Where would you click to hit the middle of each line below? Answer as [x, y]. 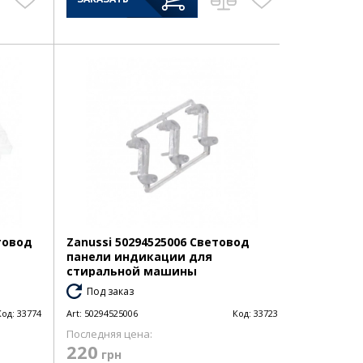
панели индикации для [139, 256]
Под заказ [110, 291]
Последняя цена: [109, 333]
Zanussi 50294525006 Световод [158, 241]
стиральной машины [131, 271]
